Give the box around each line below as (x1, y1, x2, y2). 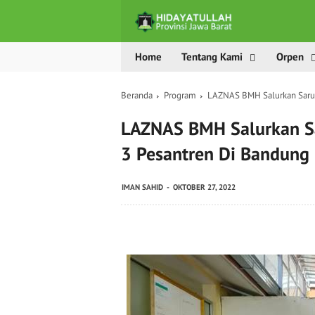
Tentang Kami (181, 50, 243, 63)
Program (164, 89, 196, 101)
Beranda (121, 89, 153, 101)
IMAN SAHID (122, 182, 163, 192)
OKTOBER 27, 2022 (173, 182, 236, 192)
